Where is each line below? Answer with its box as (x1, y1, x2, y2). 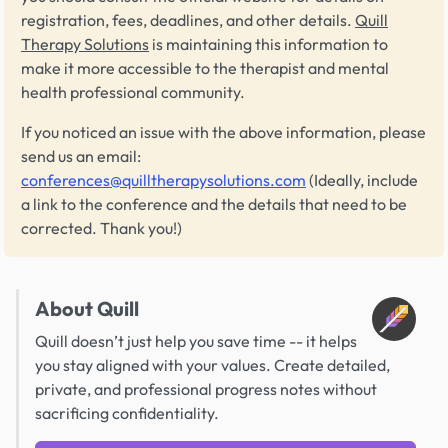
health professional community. (21, 81, 245, 102)
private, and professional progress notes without (35, 378, 377, 399)
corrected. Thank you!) (21, 217, 182, 238)
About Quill (35, 295, 139, 321)
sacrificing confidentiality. (35, 402, 219, 423)
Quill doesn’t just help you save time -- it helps (35, 330, 357, 351)
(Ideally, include (306, 169, 418, 190)
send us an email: (21, 145, 141, 166)
